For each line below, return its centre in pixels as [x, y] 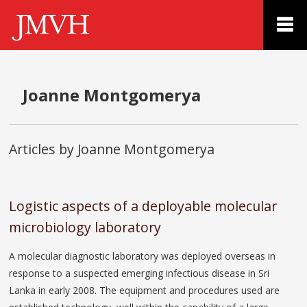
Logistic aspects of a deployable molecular [143, 206]
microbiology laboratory [85, 227]
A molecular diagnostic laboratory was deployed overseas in [143, 256]
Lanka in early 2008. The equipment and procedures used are [145, 290]
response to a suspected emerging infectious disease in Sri [139, 273]
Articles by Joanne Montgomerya [112, 149]
